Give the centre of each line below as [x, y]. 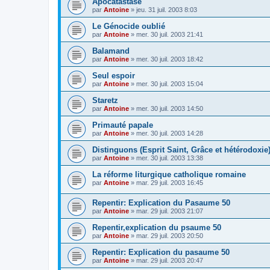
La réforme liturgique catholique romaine [169, 175]
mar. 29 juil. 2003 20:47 [170, 260]
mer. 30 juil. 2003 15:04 [170, 84]
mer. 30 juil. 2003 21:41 [170, 35]
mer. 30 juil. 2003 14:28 [170, 133]
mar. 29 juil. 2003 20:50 [170, 235]
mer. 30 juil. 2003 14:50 [170, 109]
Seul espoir [114, 76]
